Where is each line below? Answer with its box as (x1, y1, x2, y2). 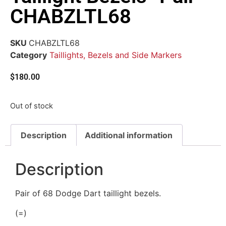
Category (10, 49, 47, 60)
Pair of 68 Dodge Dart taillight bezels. (15, 188, 161, 199)
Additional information (84, 130, 173, 140)
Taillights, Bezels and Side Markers (49, 49, 182, 60)
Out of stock (10, 101, 53, 111)
